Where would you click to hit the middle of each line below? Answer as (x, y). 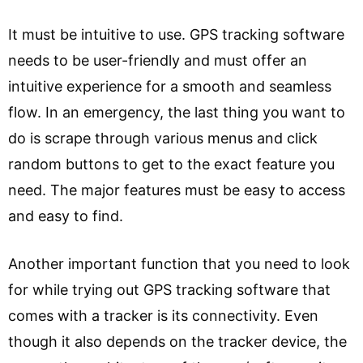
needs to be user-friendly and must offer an (158, 60)
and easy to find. (68, 216)
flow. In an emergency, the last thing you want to (177, 112)
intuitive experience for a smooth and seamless (170, 86)
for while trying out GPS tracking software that (169, 290)
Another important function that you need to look (179, 264)
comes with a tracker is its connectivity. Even (163, 316)
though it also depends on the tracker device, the (177, 342)
